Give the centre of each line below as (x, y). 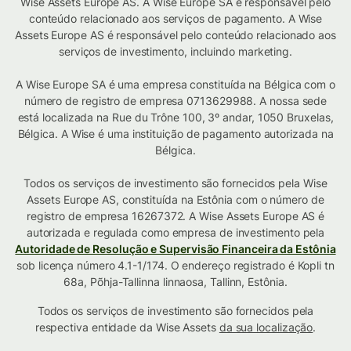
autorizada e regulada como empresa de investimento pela (175, 232)
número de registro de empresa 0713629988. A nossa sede (175, 100)
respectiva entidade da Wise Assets (127, 327)
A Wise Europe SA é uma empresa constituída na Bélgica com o (175, 84)
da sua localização (266, 327)
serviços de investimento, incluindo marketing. (175, 51)
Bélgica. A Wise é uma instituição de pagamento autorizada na (175, 133)
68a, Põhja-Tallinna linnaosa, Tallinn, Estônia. (175, 281)
